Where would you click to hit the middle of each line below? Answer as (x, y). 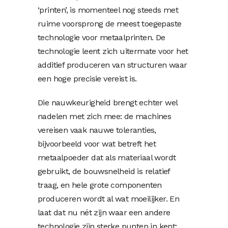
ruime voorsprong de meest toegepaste (110, 23)
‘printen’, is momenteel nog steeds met (108, 10)
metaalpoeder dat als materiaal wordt (107, 157)
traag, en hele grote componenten (100, 185)
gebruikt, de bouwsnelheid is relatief (104, 171)
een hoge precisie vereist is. (87, 78)
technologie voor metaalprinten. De (102, 37)
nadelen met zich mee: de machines (105, 116)
